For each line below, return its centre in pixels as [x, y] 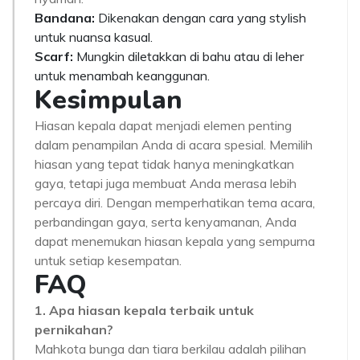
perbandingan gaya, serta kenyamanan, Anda [166, 222]
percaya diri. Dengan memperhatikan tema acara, [175, 202]
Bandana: [65, 18]
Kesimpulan [108, 100]
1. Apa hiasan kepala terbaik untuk [144, 310]
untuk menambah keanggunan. [122, 76]
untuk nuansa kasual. [94, 37]
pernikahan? [74, 329]
